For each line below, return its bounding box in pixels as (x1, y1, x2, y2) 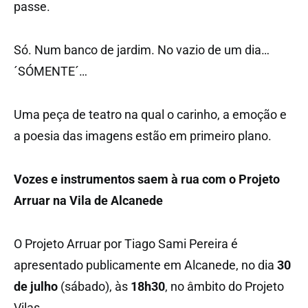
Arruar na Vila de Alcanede (14, 192, 163, 208)
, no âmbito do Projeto (165, 278, 284, 294)
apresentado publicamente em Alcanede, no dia (14, 257, 277, 272)
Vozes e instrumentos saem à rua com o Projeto (14, 171, 280, 186)
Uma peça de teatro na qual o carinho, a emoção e (14, 107, 287, 122)
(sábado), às (58, 278, 131, 294)
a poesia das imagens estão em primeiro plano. (14, 128, 272, 143)
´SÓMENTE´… (14, 63, 87, 78)
